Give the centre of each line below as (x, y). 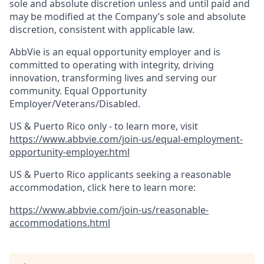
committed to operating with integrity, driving (112, 65)
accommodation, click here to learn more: (103, 188)
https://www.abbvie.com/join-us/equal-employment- (126, 139)
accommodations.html (60, 223)
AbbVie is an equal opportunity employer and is (115, 52)
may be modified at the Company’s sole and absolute (128, 17)
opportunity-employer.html (70, 152)
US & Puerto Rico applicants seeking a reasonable (120, 175)
